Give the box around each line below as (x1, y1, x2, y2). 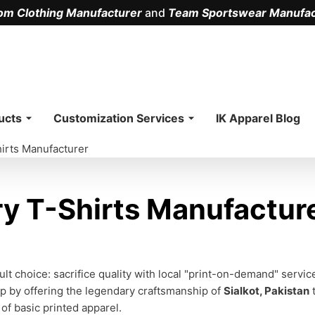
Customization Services (53, 111, 184, 125)
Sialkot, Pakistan (224, 284, 309, 297)
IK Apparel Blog (216, 111, 300, 125)
